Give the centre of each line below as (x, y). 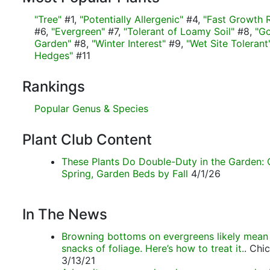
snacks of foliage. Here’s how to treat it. (153, 248)
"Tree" (48, 19)
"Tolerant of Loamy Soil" (179, 31)
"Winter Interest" (129, 43)
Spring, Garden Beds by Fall (125, 174)
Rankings (54, 86)
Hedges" (54, 55)
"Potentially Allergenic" (131, 19)
